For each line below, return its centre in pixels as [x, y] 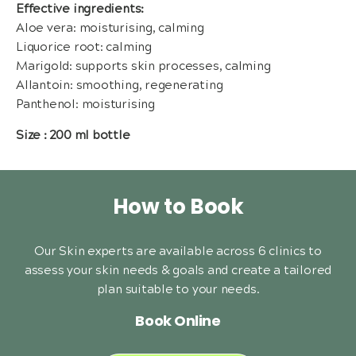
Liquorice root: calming [84, 48]
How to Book [178, 206]
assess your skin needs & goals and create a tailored [178, 271]
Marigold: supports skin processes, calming [143, 67]
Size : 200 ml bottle [73, 136]
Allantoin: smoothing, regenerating [120, 86]
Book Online [178, 320]
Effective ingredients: [80, 10]
